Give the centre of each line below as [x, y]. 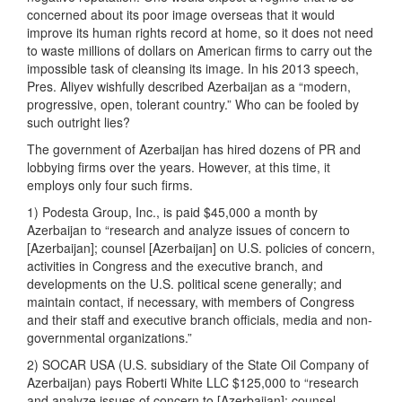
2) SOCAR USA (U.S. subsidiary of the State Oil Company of [198, 365]
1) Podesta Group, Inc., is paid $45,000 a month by [172, 212]
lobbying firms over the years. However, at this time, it [179, 167]
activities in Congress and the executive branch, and [175, 266]
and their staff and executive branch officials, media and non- [200, 320]
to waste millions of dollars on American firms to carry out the [200, 51]
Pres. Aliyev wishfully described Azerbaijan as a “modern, [189, 87]
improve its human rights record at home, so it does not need [200, 33]
